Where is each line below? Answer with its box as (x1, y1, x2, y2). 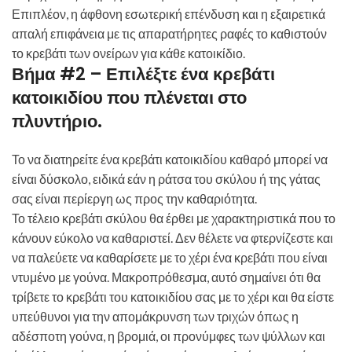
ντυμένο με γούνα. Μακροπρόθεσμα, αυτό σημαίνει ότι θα (12, 269, 321, 285)
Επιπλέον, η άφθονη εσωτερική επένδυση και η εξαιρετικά (12, 6, 325, 22)
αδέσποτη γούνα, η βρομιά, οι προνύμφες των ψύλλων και (12, 328, 325, 344)
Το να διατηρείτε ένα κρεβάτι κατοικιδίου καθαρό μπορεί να (12, 152, 328, 167)
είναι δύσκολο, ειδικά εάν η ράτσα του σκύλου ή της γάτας (12, 171, 321, 187)
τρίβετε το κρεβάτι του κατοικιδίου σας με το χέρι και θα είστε (12, 289, 334, 305)
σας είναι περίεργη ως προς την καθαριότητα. (12, 191, 259, 207)
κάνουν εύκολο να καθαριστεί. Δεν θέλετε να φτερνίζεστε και (12, 230, 333, 246)
